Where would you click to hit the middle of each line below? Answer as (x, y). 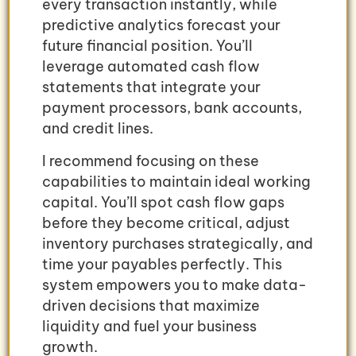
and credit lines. (98, 129)
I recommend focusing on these (151, 161)
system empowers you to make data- (174, 284)
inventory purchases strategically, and (178, 243)
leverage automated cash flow (151, 67)
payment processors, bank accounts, (172, 108)
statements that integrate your (151, 87)
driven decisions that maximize (151, 305)
